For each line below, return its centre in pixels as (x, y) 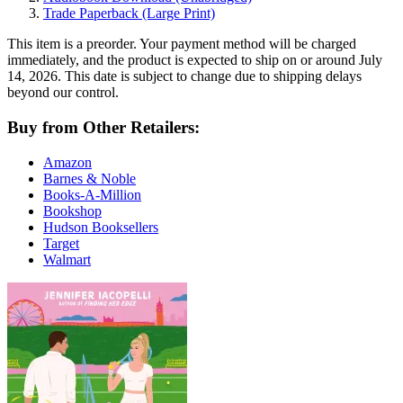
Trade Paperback (93, 13)
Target (61, 243)
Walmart (67, 259)
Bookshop (72, 210)
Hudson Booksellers (101, 227)
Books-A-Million (92, 194)
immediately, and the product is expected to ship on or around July (195, 60)
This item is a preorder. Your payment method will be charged (182, 44)
